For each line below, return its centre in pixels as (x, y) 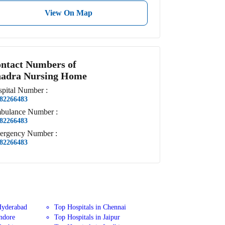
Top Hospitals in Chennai (90, 207)
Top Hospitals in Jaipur (87, 217)
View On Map (68, 13)
